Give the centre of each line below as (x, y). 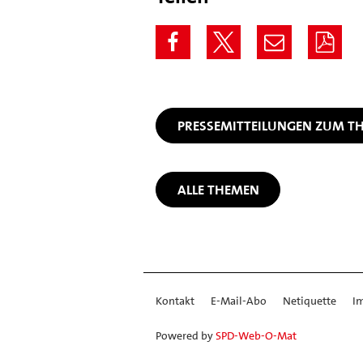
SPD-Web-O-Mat (256, 336)
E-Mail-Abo (239, 301)
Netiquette (310, 301)
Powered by (186, 336)
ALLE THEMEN (218, 189)
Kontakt (175, 301)
